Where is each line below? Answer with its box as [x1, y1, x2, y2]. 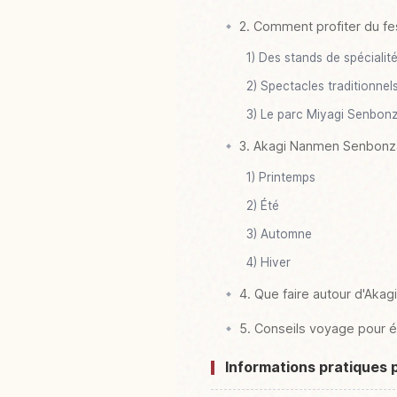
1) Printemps [246, 170, 315, 185]
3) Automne [246, 227, 312, 242]
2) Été [246, 198, 279, 214]
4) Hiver [246, 255, 291, 270]
